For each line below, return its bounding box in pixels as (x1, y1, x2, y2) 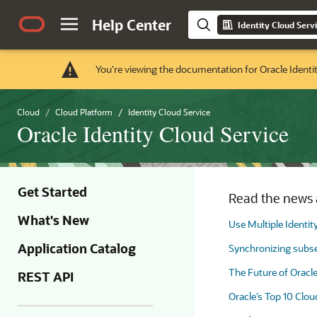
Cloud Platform (55, 106, 113, 117)
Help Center (92, 16, 171, 34)
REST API (18, 268, 74, 285)
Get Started (18, 183, 87, 200)
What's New (18, 212, 89, 229)
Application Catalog (18, 240, 136, 257)
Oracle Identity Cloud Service (17, 118, 289, 149)
